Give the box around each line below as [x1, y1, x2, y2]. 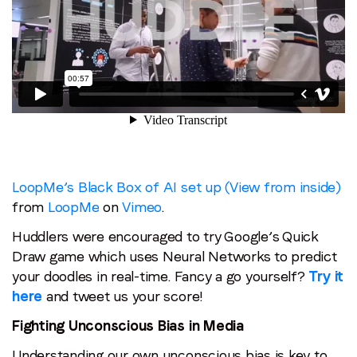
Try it [308, 267, 344, 284]
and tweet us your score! [42, 287, 204, 304]
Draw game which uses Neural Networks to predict [12, 247, 337, 265]
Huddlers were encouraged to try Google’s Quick [12, 227, 319, 245]
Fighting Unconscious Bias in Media [12, 316, 244, 334]
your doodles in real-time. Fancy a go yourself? [12, 267, 309, 284]
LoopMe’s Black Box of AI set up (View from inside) [12, 178, 342, 195]
